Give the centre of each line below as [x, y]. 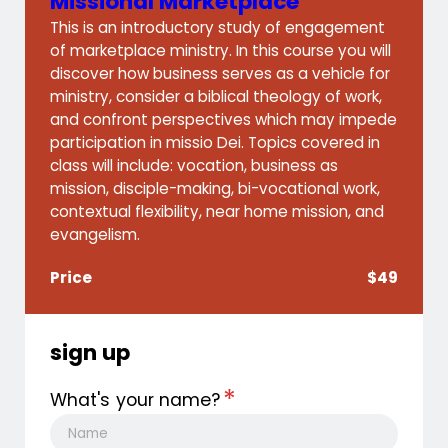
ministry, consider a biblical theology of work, [216, 97]
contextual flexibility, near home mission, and [217, 212]
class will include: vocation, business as [194, 166]
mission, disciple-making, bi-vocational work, [215, 189]
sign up [90, 353]
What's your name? [138, 400]
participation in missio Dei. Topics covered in [215, 143]
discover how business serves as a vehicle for [220, 74]
